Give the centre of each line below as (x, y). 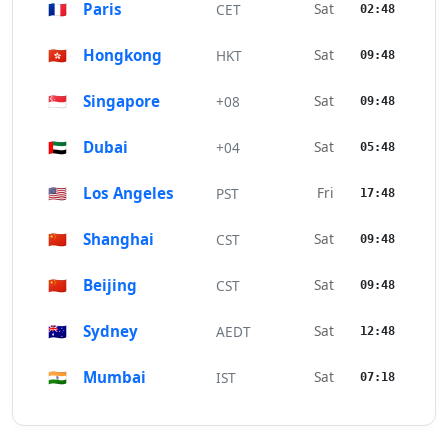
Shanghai (118, 239)
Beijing (110, 285)
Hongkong (122, 55)
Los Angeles (128, 193)
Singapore (121, 101)
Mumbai (114, 377)
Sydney (110, 331)
